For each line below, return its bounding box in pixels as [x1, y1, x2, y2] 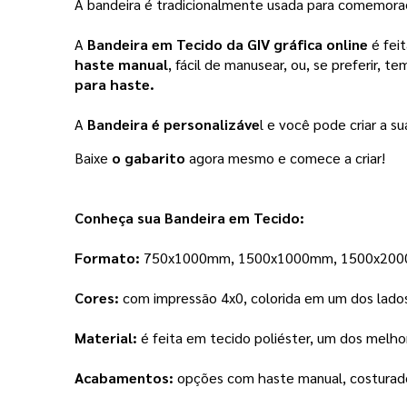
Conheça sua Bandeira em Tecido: [74, 208, 304, 228]
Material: [74, 328, 141, 348]
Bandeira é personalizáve [87, 114, 260, 134]
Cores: [74, 288, 123, 308]
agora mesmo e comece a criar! [189, 148, 385, 168]
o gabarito [108, 148, 189, 168]
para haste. [74, 74, 158, 94]
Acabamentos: [74, 368, 174, 388]
